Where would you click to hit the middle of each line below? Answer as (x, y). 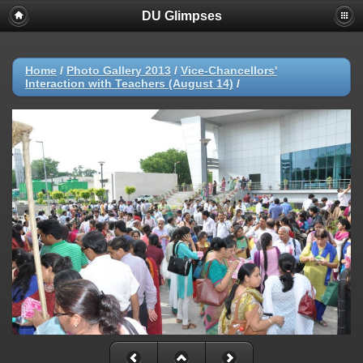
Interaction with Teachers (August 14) (129, 83)
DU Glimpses (181, 16)
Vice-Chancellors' (229, 70)
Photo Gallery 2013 (119, 70)
